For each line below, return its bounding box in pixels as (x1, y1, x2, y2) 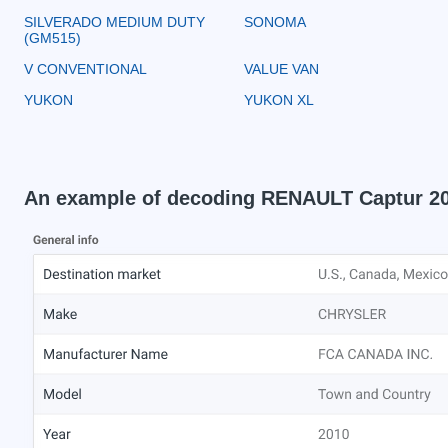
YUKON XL (244, 91, 314, 108)
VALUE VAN (244, 60, 319, 77)
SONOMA (244, 13, 306, 30)
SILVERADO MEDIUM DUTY (24, 13, 205, 30)
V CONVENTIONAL (24, 60, 147, 77)
